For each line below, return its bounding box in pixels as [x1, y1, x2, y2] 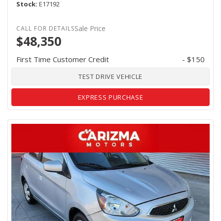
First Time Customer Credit [16, 54, 109, 64]
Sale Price [74, 23, 106, 33]
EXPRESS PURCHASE [77, 92, 144, 102]
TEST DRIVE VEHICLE [78, 72, 143, 81]
